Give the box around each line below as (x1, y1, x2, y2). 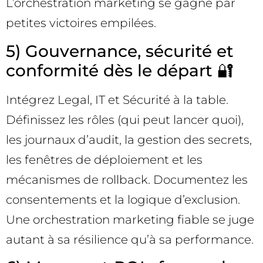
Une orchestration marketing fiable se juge (6, 212, 254, 227)
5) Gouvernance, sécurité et (6, 41, 234, 61)
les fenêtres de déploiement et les (6, 152, 203, 167)
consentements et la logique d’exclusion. (6, 192, 240, 207)
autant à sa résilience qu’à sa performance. (6, 232, 254, 247)
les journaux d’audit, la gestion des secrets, (6, 132, 252, 147)
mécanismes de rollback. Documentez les (6, 172, 248, 187)
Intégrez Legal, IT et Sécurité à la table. (6, 92, 228, 107)
